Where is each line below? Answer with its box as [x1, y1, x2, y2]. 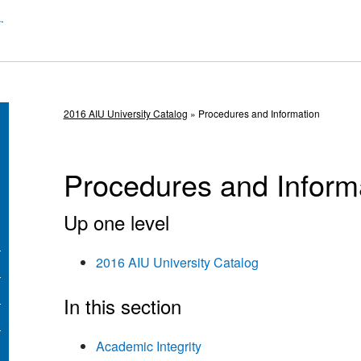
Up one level [63, 208, 169, 237]
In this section [63, 292, 181, 321]
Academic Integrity [95, 337, 201, 356]
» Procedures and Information [187, 106, 320, 121]
